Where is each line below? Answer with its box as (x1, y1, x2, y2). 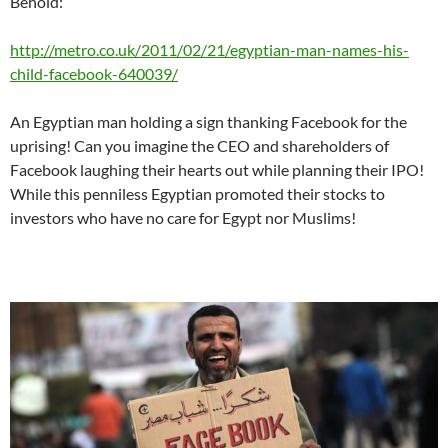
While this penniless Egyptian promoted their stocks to (10, 184, 385, 204)
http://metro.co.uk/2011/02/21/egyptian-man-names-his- (10, 40, 409, 60)
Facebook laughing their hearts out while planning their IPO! (10, 160, 424, 180)
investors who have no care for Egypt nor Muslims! (10, 208, 356, 228)
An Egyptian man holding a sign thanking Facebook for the (10, 112, 407, 132)
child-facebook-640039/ (10, 64, 178, 84)
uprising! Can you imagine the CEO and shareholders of (10, 136, 389, 156)
